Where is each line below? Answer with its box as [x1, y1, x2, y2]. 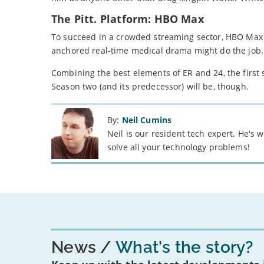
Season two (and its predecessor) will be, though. [51, 81, 249, 93]
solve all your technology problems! [107, 141, 250, 153]
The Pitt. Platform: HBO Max [51, 12, 204, 27]
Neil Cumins [121, 114, 172, 126]
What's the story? [111, 237, 254, 258]
